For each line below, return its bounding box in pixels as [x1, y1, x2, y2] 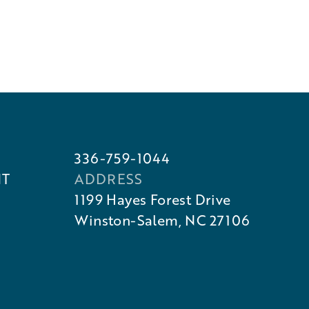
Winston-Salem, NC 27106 [74, 210, 250, 230]
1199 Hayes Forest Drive [74, 190, 231, 209]
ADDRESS [74, 169, 143, 188]
